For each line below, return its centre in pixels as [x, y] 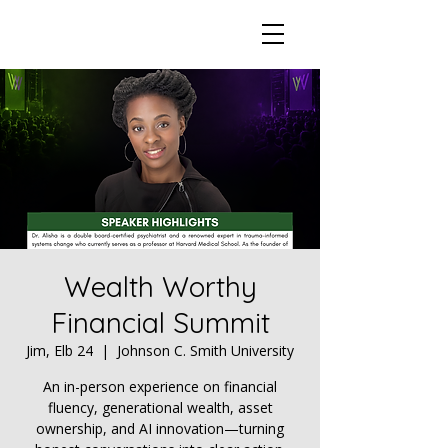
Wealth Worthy [160, 286]
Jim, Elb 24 [59, 350]
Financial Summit [160, 322]
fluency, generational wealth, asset [160, 407]
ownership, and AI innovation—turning [160, 428]
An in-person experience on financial [160, 386]
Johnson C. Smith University [205, 350]
